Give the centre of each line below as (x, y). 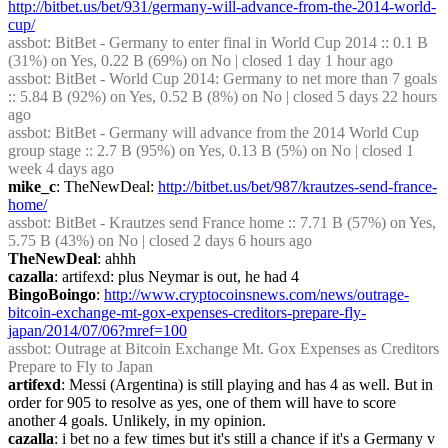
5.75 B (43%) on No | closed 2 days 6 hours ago (160, 240)
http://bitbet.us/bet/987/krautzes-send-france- (297, 186)
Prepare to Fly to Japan (80, 366)
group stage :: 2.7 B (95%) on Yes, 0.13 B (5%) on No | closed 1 (211, 150)
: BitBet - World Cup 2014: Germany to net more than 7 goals (242, 78)
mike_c (32, 186)
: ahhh (116, 258)
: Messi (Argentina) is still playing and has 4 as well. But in (247, 384)
